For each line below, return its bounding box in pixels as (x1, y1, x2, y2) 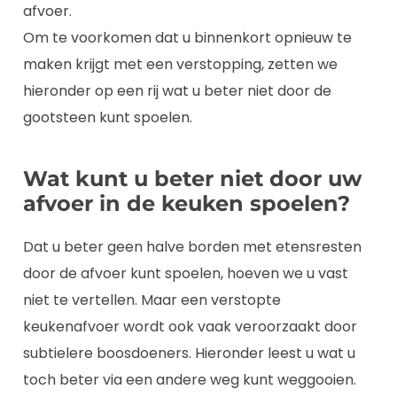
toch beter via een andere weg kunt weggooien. (23, 370, 356, 391)
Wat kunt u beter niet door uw (23, 166, 362, 192)
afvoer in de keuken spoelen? (23, 191, 350, 217)
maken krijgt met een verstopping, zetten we (23, 54, 338, 75)
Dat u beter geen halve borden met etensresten (23, 237, 362, 258)
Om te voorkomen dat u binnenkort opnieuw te (23, 27, 352, 49)
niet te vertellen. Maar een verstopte (23, 290, 281, 311)
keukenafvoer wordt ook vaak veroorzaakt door (23, 316, 357, 338)
